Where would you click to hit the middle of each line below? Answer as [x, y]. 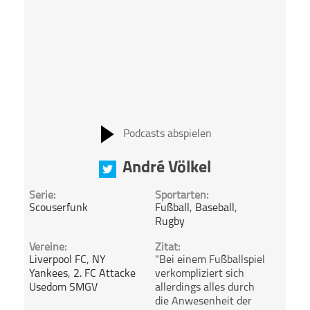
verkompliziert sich [199, 274]
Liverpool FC [58, 261]
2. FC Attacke [105, 274]
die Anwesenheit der [203, 302]
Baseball [215, 209]
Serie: [43, 196]
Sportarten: [181, 196]
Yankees [49, 274]
